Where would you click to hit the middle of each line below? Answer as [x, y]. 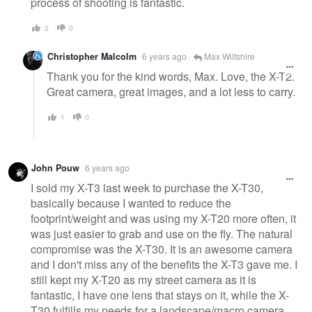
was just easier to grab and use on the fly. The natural [162, 234]
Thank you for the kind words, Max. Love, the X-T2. [171, 76]
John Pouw [55, 168]
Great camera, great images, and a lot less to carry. [171, 91]
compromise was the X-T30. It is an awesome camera [162, 249]
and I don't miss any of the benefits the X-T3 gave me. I [164, 265]
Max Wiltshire [228, 56]
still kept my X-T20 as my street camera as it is [143, 280]
